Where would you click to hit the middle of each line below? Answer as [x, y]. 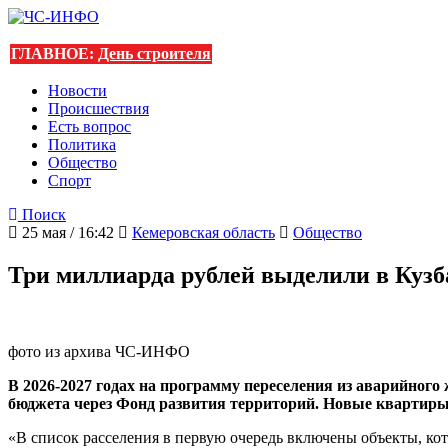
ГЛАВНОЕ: [54, 53]
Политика [82, 144]
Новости [77, 90]
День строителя [154, 53]
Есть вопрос [89, 126]
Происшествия [98, 108]
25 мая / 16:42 [66, 232]
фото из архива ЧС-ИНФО [99, 351]
